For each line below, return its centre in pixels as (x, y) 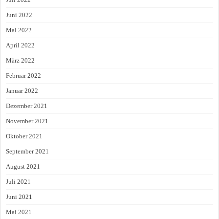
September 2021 (28, 152)
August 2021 (23, 167)
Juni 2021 (19, 197)
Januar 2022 (22, 91)
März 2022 (21, 61)
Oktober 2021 (24, 136)
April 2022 (21, 45)
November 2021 (27, 121)
